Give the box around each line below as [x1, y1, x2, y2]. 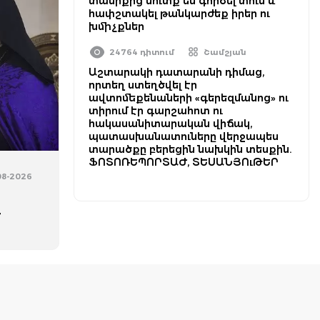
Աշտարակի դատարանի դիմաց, [89, 66, 264, 79]
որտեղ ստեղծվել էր [89, 79, 197, 91]
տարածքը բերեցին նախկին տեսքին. [89, 143, 291, 156]
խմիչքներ [89, 20, 144, 33]
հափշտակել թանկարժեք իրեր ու [89, 7, 270, 20]
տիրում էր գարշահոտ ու [89, 104, 223, 117]
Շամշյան [204, 47, 246, 57]
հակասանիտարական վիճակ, [89, 117, 252, 130]
